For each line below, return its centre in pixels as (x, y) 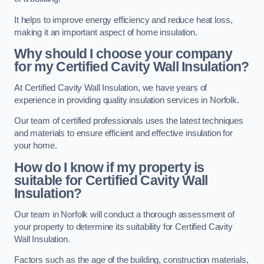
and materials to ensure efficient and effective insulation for (123, 133)
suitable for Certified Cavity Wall (111, 180)
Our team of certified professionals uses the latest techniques (129, 121)
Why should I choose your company (123, 54)
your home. (36, 146)
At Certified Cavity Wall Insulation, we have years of (111, 88)
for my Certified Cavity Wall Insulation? (132, 67)
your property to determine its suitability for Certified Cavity (123, 227)
